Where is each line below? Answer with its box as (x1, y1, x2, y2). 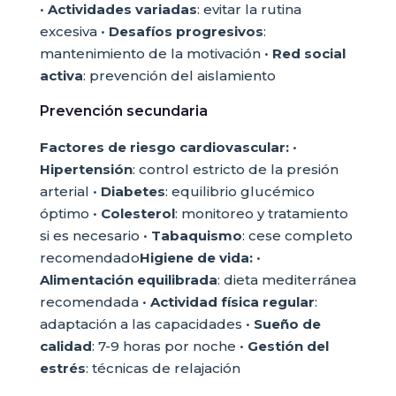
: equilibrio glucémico (164, 183, 315, 200)
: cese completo (241, 227, 353, 244)
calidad (39, 338, 92, 354)
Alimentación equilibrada (39, 271, 217, 288)
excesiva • (39, 23, 109, 40)
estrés (39, 360, 86, 377)
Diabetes (100, 183, 165, 200)
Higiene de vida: (139, 249, 253, 266)
